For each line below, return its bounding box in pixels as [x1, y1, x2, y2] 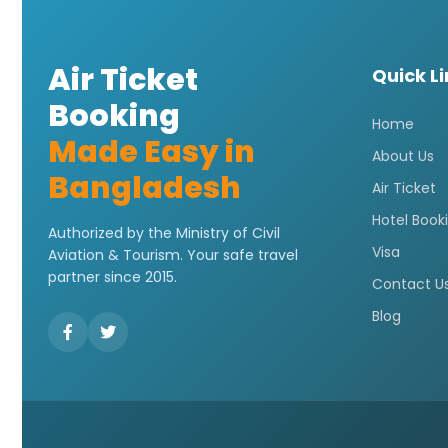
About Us [372, 146, 434, 166]
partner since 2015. [48, 267, 177, 287]
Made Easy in [48, 131, 255, 173]
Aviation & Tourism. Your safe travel [48, 245, 298, 265]
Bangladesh [48, 167, 241, 209]
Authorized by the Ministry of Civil [48, 223, 280, 243]
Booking [48, 95, 180, 137]
